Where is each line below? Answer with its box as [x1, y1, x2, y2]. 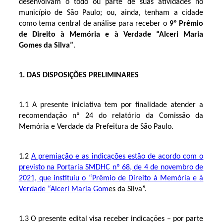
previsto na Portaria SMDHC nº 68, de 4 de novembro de [18, 163, 204, 171]
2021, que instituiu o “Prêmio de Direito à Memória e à [18, 174, 204, 182]
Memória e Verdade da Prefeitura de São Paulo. [18, 122, 173, 131]
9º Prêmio [169, 19, 204, 28]
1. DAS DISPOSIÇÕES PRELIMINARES [18, 71, 139, 79]
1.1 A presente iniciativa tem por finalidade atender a [18, 101, 204, 109]
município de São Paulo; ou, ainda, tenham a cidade [18, 8, 204, 17]
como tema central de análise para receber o [18, 19, 169, 28]
